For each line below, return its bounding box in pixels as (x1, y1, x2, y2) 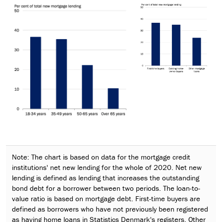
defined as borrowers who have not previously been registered (12, 204, 208, 214)
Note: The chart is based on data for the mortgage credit (12, 152, 190, 162)
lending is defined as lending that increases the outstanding (12, 172, 199, 182)
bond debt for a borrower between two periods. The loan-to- (12, 183, 200, 193)
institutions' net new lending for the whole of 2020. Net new (12, 162, 202, 172)
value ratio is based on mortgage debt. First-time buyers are (12, 193, 200, 203)
